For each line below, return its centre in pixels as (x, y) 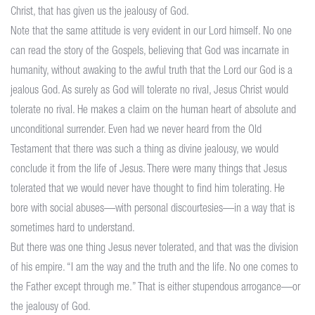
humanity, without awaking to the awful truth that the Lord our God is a (152, 72)
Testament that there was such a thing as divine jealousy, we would (144, 151)
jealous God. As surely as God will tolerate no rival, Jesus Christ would (149, 92)
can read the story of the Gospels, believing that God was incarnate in (150, 52)
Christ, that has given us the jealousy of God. (100, 13)
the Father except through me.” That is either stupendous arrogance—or (155, 289)
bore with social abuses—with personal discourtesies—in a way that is (153, 210)
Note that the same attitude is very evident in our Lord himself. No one (151, 33)
